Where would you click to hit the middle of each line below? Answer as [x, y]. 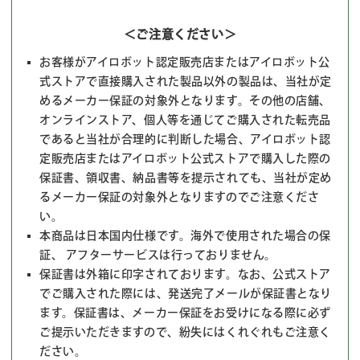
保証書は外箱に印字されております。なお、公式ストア [185, 274]
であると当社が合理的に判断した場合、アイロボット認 [185, 139]
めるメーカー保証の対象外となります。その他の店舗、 [185, 100]
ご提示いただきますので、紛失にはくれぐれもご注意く [185, 332]
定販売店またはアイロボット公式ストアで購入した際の [185, 158]
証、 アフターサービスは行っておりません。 [158, 255]
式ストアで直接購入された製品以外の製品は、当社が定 [186, 81]
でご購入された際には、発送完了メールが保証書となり [186, 293]
